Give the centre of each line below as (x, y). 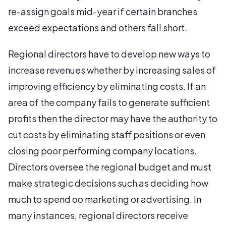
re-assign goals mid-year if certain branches (103, 11)
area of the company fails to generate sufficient (109, 102)
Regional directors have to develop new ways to (109, 53)
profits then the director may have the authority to (113, 118)
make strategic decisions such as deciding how (108, 183)
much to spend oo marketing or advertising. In (105, 199)
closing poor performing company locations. (102, 150)
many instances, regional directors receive (98, 215)
